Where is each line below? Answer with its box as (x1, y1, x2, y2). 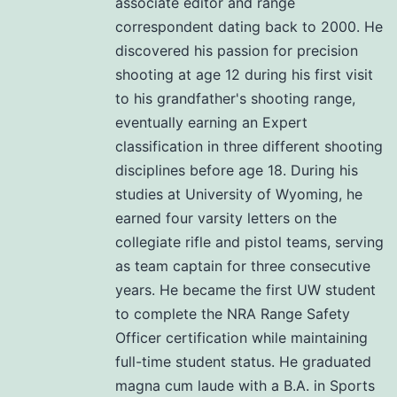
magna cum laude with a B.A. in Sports (115, 377, 375, 395)
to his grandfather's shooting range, (115, 90, 355, 108)
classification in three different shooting (115, 137, 383, 156)
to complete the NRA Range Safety (115, 305, 350, 323)
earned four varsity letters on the (115, 209, 337, 228)
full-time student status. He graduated (115, 353, 371, 371)
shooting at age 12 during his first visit (115, 66, 373, 84)
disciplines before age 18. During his (115, 161, 358, 180)
